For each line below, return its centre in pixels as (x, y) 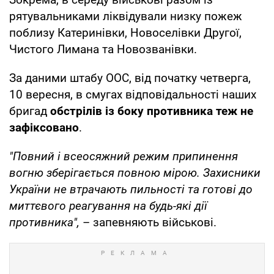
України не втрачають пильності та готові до (131, 189)
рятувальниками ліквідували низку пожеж (126, 16)
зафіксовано (44, 127)
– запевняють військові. (150, 222)
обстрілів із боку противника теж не (152, 111)
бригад (30, 111)
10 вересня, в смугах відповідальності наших (133, 94)
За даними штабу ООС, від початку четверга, (130, 78)
